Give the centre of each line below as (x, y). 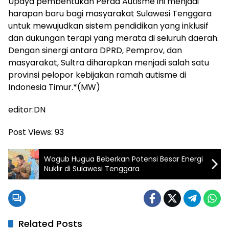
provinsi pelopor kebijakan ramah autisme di (97, 75)
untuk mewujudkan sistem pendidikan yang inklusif (108, 26)
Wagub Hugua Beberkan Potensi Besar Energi (123, 159)
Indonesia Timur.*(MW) (54, 87)
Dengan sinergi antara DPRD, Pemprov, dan (95, 50)
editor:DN (27, 109)
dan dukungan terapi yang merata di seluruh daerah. (113, 38)
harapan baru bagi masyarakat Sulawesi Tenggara (110, 13)
